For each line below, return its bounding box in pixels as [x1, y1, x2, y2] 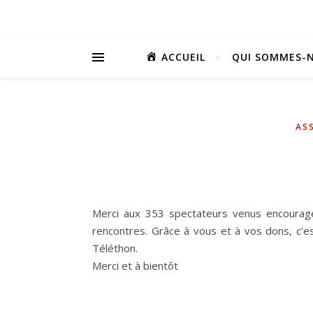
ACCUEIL [161, 50, 205, 64]
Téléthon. [92, 241, 138, 255]
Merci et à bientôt [92, 259, 178, 272]
